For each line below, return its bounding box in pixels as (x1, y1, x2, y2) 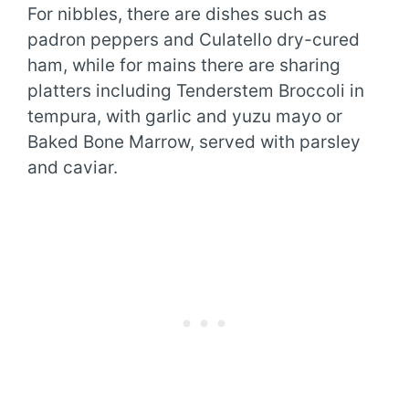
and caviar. (27, 156, 118, 178)
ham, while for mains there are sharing (27, 54, 341, 76)
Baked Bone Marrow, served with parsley (27, 131, 361, 152)
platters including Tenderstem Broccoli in (27, 79, 364, 101)
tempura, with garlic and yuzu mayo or (27, 105, 342, 127)
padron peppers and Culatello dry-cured (27, 28, 360, 50)
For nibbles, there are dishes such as (27, 3, 327, 25)
